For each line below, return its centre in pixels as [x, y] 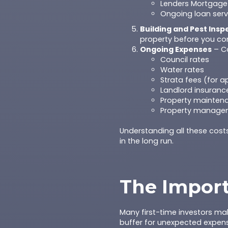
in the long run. [147, 141]
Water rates [182, 70]
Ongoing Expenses [176, 49]
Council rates [185, 60]
